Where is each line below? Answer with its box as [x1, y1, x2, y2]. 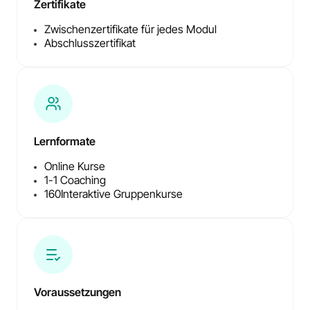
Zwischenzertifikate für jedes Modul [44, 22, 217, 37]
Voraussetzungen [34, 285, 121, 300]
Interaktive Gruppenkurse [61, 187, 183, 201]
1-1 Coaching [44, 173, 106, 188]
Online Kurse [44, 159, 105, 174]
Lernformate [34, 134, 95, 149]
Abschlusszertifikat [44, 36, 136, 51]
